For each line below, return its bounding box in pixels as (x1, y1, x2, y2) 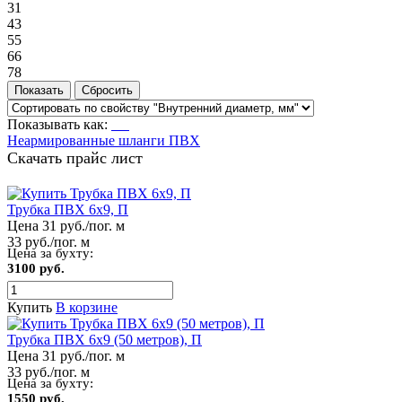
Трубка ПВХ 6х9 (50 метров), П (7, 331, 202, 347)
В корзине (56, 299, 118, 315)
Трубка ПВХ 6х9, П (7, 201, 128, 217)
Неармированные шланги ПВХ (7, 132, 200, 148)
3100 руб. (7, 260, 65, 275)
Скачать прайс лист (7, 148, 143, 167)
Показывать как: (7, 116, 108, 132)
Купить (7, 299, 52, 315)
